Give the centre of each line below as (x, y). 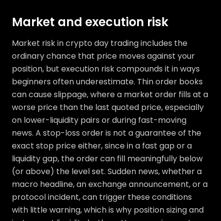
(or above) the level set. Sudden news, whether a (107, 172)
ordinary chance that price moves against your (103, 56)
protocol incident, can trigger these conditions (102, 197)
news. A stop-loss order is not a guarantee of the (107, 133)
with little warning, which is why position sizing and (108, 210)
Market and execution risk (90, 22)
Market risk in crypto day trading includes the (100, 43)
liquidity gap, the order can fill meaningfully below (107, 159)
